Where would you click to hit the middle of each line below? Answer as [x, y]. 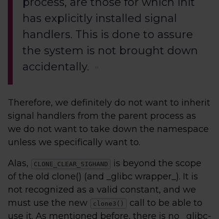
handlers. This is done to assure [108, 34]
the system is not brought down [110, 51]
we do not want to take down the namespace [108, 129]
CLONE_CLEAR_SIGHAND [71, 164]
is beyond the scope [156, 163]
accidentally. [56, 67]
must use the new [49, 203]
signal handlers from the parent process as [102, 116]
